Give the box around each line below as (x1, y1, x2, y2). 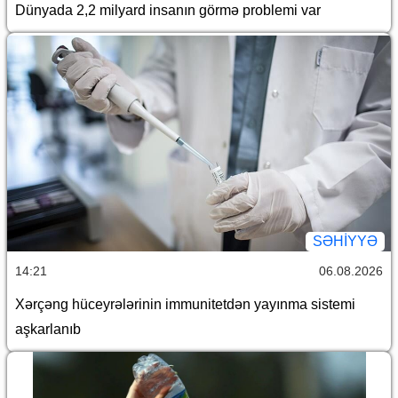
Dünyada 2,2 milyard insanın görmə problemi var (15, 2, 328, 18)
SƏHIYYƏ (313, 233, 378, 249)
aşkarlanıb (15, 321, 81, 337)
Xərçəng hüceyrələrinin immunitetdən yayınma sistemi (15, 296, 355, 312)
